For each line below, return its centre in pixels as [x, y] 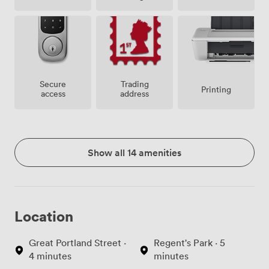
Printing [216, 89]
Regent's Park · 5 [189, 243]
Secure [53, 84]
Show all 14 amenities [134, 153]
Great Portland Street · [77, 243]
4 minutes [50, 256]
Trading [134, 84]
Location [44, 216]
